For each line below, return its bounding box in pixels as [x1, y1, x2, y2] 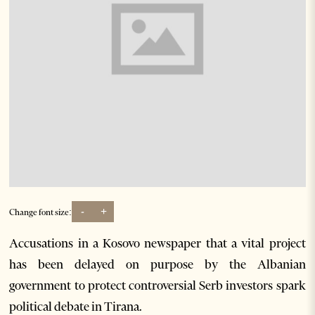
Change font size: [9, 206, 72, 217]
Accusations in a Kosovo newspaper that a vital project [9, 236, 306, 252]
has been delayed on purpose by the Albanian [9, 257, 306, 273]
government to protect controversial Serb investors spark [9, 278, 306, 294]
